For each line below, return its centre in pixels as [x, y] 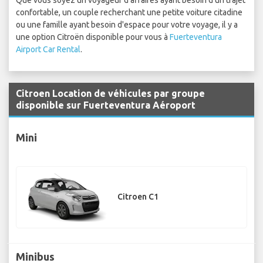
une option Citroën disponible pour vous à [93, 37]
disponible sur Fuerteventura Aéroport [106, 105]
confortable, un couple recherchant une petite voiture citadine [129, 13]
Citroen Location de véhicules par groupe [110, 94]
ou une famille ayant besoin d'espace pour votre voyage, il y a [127, 25]
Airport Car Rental [48, 50]
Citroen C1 [138, 197]
